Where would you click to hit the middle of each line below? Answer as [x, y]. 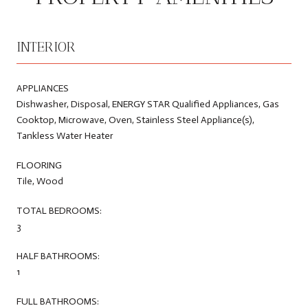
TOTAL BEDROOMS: [59, 210]
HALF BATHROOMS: [58, 256]
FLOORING [39, 165]
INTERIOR [46, 46]
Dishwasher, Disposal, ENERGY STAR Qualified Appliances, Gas [148, 104]
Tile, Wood [40, 181]
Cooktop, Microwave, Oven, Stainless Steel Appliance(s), [135, 120]
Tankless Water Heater [65, 135]
